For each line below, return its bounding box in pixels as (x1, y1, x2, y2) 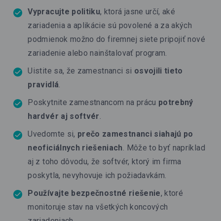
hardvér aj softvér (28, 111, 100, 121)
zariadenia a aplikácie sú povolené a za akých (28, 20, 192, 30)
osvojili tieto (134, 66, 183, 75)
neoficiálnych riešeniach (28, 143, 123, 152)
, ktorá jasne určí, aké (100, 6, 176, 16)
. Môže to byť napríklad (122, 143, 205, 152)
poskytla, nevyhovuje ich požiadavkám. (28, 170, 167, 180)
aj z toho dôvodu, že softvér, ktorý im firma (28, 156, 182, 166)
